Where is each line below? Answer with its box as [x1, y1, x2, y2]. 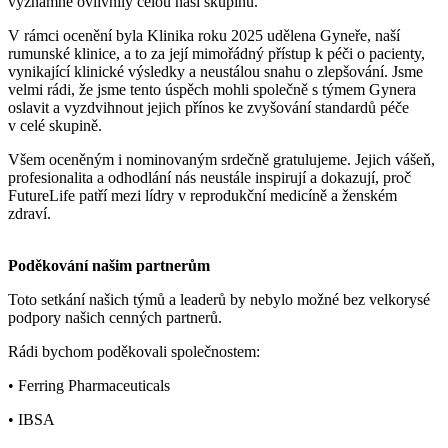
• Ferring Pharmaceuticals [8, 376, 170, 394]
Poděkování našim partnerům [8, 256, 210, 274]
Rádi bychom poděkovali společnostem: [8, 342, 260, 360]
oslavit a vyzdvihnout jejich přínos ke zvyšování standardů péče [8, 98, 409, 116]
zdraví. [8, 204, 51, 222]
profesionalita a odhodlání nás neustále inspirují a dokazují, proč [8, 168, 411, 186]
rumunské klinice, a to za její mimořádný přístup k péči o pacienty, [8, 44, 425, 62]
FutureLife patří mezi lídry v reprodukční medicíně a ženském [8, 186, 397, 204]
